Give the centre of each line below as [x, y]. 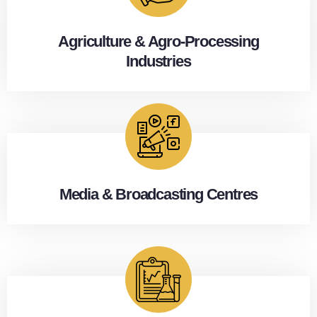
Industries [158, 61]
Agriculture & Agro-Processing [158, 41]
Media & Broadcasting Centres [158, 194]
